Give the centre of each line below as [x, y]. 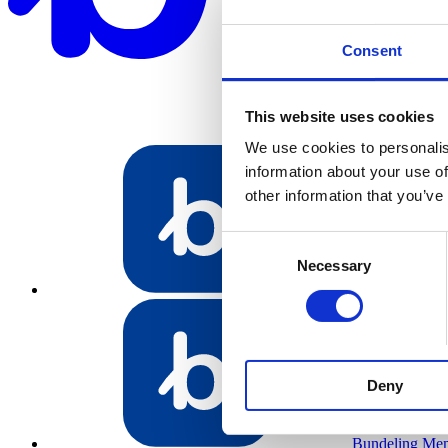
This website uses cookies [339, 116]
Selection [251, 266]
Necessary [334, 266]
